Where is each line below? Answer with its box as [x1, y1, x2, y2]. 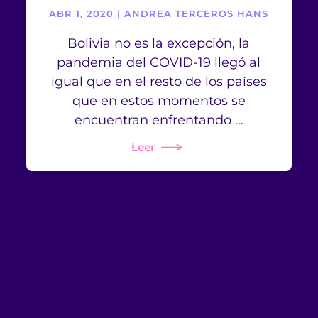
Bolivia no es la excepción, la [67, 35, 251, 52]
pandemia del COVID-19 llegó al [57, 55, 261, 71]
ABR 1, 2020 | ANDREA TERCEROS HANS [49, 8, 269, 20]
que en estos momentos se [72, 93, 246, 109]
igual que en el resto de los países [50, 74, 267, 90]
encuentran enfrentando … [74, 112, 243, 128]
